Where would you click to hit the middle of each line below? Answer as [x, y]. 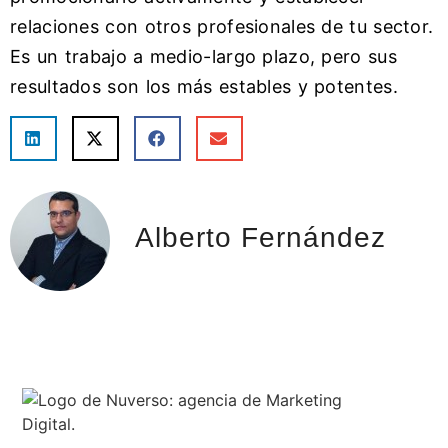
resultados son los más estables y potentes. [204, 86]
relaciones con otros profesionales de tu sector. [222, 26]
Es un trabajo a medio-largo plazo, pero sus [203, 56]
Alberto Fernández [260, 237]
